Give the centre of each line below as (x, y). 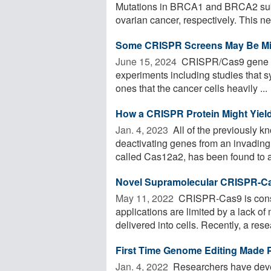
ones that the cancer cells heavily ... (191, 88)
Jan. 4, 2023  (143, 129)
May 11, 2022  (146, 198)
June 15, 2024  (147, 61)
